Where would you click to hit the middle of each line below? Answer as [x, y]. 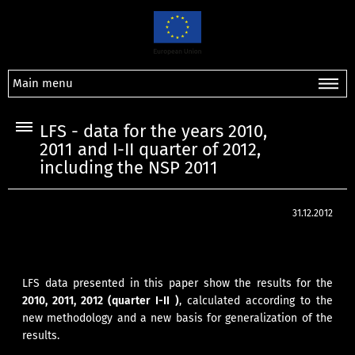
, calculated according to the [256, 301]
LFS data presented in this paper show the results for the [177, 284]
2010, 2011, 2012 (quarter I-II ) [101, 301]
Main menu [43, 83]
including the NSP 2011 [129, 168]
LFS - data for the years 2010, [153, 132]
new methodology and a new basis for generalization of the [177, 319]
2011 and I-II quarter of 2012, [150, 150]
